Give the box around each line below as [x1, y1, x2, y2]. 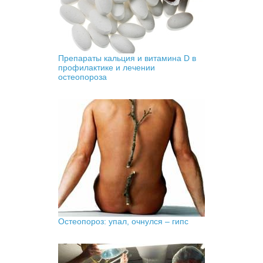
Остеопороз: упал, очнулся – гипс [58, 216, 188, 226]
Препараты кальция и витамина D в [58, 53, 196, 63]
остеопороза [58, 72, 107, 82]
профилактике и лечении [58, 62, 155, 72]
